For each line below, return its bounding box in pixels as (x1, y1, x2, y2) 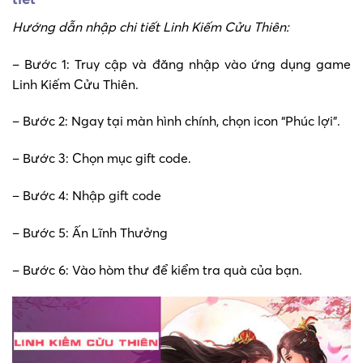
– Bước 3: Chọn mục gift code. (12, 150, 191, 167)
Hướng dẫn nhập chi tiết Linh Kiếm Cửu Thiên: (12, 18, 289, 35)
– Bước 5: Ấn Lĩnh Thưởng (12, 224, 168, 241)
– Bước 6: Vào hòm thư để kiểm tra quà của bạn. (12, 261, 302, 278)
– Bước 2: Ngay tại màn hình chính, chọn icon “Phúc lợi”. (12, 113, 340, 130)
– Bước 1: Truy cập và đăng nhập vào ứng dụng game (12, 55, 351, 72)
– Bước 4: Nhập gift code (12, 186, 161, 203)
